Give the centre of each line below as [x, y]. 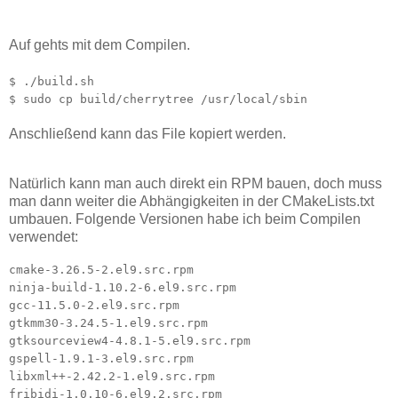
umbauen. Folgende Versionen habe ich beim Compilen [185, 219]
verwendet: [44, 236]
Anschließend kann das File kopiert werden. [147, 133]
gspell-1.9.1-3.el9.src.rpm [101, 358]
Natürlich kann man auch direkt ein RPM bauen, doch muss [195, 183]
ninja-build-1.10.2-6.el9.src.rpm [123, 287]
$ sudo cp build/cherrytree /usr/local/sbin [158, 99]
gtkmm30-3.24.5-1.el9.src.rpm [108, 322]
